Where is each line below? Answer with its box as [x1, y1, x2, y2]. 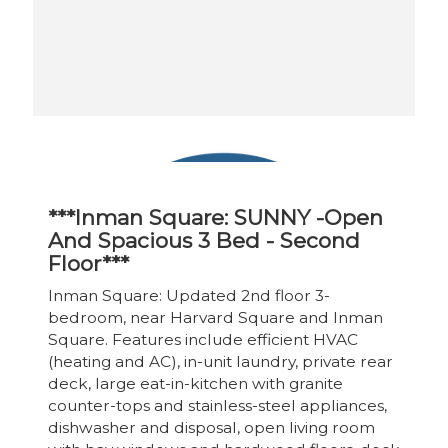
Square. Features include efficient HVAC [48, 329, 358, 349]
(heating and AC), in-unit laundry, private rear [48, 351, 393, 371]
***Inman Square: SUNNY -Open [48, 204, 383, 230]
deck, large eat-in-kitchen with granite [48, 373, 343, 393]
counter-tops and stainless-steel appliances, [48, 395, 387, 415]
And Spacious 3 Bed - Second [48, 227, 360, 253]
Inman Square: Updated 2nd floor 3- [48, 285, 330, 305]
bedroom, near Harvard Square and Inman [48, 307, 383, 327]
